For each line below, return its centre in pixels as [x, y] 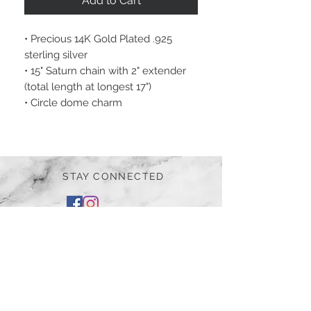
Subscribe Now [111, 289]
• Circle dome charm [73, 103]
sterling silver [57, 55]
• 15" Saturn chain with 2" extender [105, 71]
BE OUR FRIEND [111, 232]
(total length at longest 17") [88, 87]
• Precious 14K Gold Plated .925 [98, 39]
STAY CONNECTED [114, 177]
